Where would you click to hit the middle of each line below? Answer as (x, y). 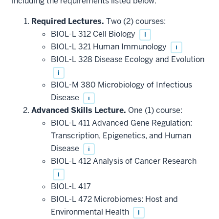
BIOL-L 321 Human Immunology (110, 46)
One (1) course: (154, 110)
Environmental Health (91, 212)
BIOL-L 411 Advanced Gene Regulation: (121, 123)
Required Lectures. (68, 21)
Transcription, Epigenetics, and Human (121, 135)
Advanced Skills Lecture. (79, 110)
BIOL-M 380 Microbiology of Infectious (121, 85)
